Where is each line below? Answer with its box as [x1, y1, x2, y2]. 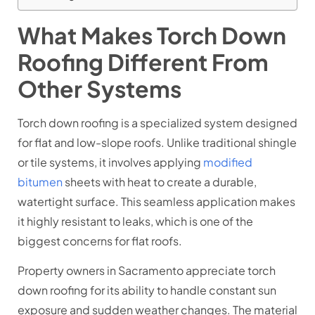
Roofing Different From [18, 48, 269, 77]
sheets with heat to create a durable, [63, 174, 257, 190]
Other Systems [18, 75, 181, 103]
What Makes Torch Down [18, 21, 286, 50]
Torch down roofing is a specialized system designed [18, 115, 297, 131]
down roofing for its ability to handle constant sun [18, 283, 276, 298]
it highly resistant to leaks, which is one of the [18, 214, 253, 229]
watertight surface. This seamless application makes [18, 194, 295, 210]
